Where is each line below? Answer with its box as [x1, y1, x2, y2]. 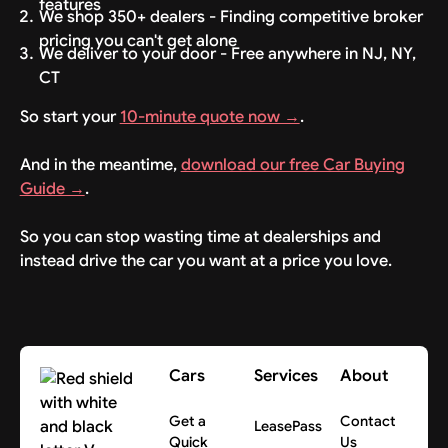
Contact [339, 411, 396, 430]
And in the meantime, [19, 153, 181, 175]
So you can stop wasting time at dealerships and [19, 225, 381, 247]
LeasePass [254, 416, 323, 435]
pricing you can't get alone [39, 30, 238, 52]
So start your [19, 105, 120, 127]
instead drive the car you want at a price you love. [19, 249, 392, 271]
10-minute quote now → [119, 105, 300, 127]
